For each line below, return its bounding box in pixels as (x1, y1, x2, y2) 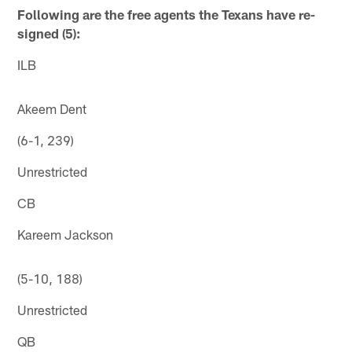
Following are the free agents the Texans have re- (17, 5, 316, 22)
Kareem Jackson (17, 225, 114, 242)
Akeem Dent (17, 100, 87, 116)
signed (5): (17, 24, 82, 41)
